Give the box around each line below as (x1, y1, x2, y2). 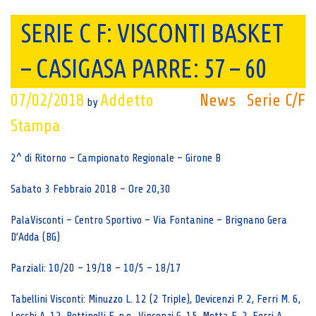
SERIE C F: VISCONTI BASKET (21, 18, 284, 47)
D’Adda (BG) (11, 231, 60, 243)
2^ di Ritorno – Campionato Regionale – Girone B (11, 152, 221, 164)
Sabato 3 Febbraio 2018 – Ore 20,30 (11, 183, 171, 195)
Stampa (11, 116, 60, 135)
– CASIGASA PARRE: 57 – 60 (21, 54, 266, 83)
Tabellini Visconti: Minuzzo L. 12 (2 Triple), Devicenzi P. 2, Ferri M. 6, (11, 293, 300, 305)
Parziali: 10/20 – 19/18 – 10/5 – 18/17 (11, 262, 181, 274)
